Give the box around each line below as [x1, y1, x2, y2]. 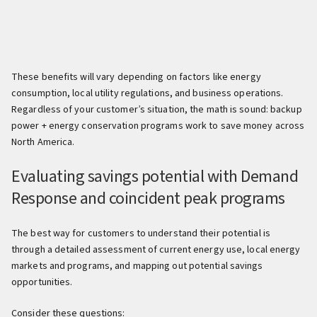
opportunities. [11, 275, 73, 289]
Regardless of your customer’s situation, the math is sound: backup [11, 102, 302, 117]
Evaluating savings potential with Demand [11, 163, 298, 189]
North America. [11, 134, 75, 149]
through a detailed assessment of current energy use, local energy [11, 242, 301, 257]
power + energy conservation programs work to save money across [11, 118, 305, 133]
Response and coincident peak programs [11, 185, 285, 211]
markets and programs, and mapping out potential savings [11, 258, 263, 273]
